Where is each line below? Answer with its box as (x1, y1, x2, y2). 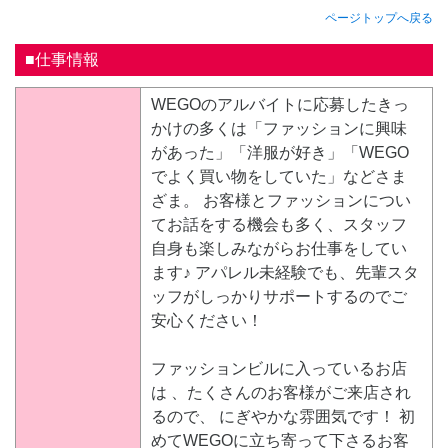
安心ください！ (151, 311, 263, 329)
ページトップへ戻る (325, 10, 433, 25)
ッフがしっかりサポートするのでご (151, 287, 407, 305)
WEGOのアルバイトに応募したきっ (151, 95, 409, 113)
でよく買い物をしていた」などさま (151, 167, 407, 185)
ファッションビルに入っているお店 (151, 359, 407, 377)
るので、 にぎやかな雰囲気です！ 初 (151, 407, 415, 425)
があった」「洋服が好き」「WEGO (151, 143, 409, 161)
